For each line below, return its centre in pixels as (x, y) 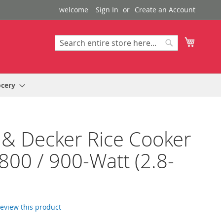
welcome (74, 10)
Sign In (107, 10)
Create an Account (165, 10)
